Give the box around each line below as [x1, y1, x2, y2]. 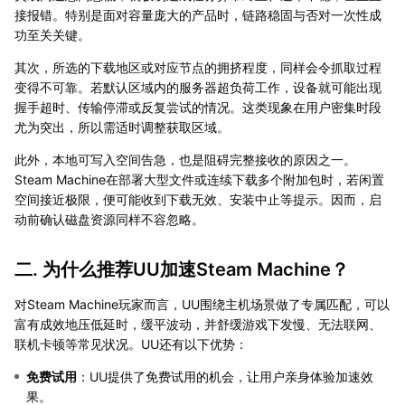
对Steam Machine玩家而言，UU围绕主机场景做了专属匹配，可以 [14, 296, 390, 312]
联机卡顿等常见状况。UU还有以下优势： [14, 335, 248, 352]
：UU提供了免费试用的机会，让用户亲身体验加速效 [77, 368, 373, 384]
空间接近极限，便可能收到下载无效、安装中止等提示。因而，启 [14, 191, 381, 207]
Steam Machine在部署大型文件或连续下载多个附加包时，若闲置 [14, 171, 384, 187]
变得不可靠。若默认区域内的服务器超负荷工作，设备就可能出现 [14, 79, 381, 95]
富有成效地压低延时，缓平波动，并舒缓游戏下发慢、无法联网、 [14, 316, 381, 332]
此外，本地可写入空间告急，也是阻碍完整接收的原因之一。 [14, 151, 356, 167]
